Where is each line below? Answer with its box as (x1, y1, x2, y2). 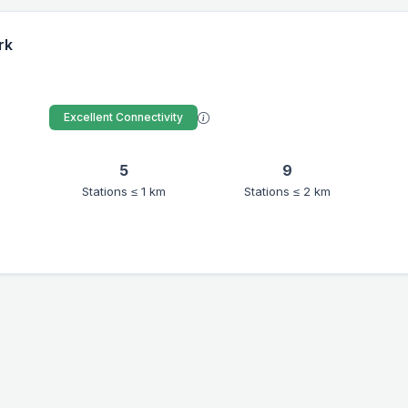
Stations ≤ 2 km (244, 184, 331, 199)
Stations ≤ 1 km (82, 184, 167, 199)
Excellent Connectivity (64, 110, 184, 125)
